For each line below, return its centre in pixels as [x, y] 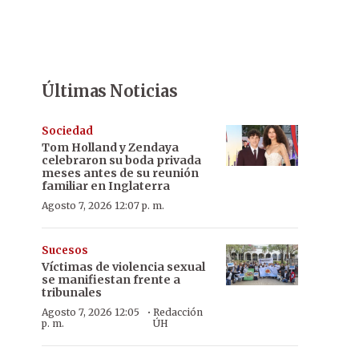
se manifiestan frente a [111, 280]
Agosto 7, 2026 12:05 [91, 312]
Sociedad [67, 131]
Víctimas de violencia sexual [123, 267]
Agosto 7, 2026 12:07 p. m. [103, 206]
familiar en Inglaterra [106, 186]
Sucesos [65, 250]
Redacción [178, 312]
